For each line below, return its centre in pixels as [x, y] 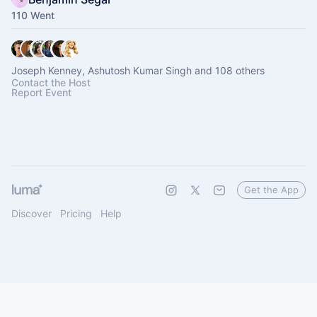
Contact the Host [51, 82]
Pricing [76, 213]
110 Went [33, 15]
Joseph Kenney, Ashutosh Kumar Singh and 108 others [138, 70]
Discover [31, 213]
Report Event [41, 92]
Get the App [271, 190]
